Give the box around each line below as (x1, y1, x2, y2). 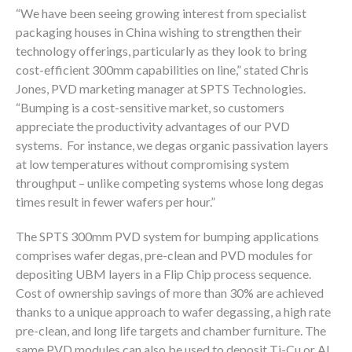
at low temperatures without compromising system (16, 156, 289, 171)
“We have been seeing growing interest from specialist (16, 5, 306, 20)
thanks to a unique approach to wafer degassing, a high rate (16, 304, 331, 319)
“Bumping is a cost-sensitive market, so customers (16, 100, 284, 115)
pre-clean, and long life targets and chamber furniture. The (16, 323, 326, 338)
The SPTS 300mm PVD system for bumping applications (16, 229, 319, 244)
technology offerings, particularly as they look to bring (16, 43, 307, 58)
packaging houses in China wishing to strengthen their (16, 24, 302, 39)
